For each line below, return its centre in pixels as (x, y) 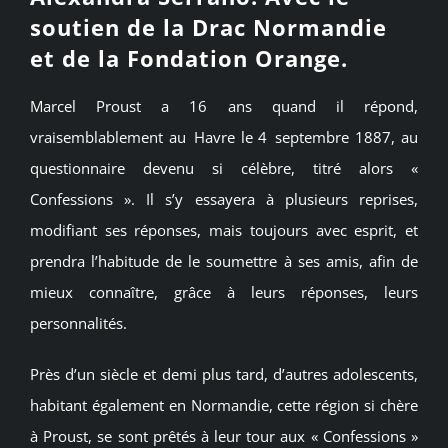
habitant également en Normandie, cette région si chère (224, 404)
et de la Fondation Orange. (189, 58)
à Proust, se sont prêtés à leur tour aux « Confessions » (224, 435)
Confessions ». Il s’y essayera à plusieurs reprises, (224, 198)
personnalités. (78, 322)
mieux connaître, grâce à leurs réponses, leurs (224, 291)
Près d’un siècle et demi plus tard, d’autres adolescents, (224, 373)
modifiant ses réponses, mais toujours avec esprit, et (224, 229)
